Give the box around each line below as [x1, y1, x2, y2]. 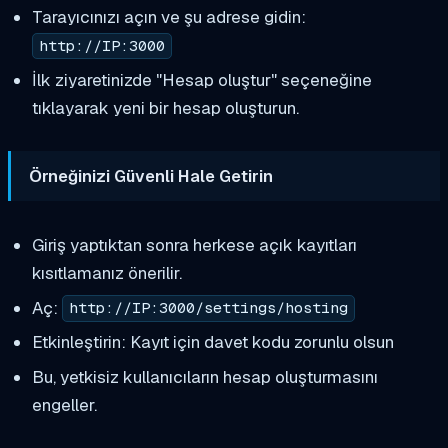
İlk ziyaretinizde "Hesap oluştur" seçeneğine [31, 68, 372, 91]
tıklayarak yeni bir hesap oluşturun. [31, 96, 299, 119]
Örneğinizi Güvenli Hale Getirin [29, 164, 274, 187]
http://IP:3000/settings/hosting [68, 298, 348, 319]
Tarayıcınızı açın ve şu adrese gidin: [31, 5, 306, 28]
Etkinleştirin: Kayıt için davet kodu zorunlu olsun [31, 331, 394, 354]
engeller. [31, 394, 97, 417]
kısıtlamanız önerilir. [31, 261, 182, 284]
